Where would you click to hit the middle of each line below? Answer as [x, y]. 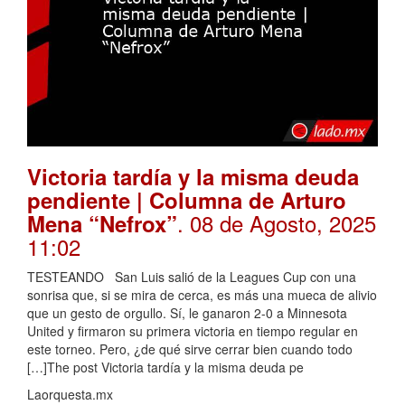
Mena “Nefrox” [102, 224]
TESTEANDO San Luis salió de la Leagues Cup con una [192, 277]
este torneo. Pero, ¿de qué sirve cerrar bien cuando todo [190, 349]
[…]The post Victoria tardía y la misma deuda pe [165, 367]
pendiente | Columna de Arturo [187, 200]
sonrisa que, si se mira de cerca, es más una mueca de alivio [202, 295]
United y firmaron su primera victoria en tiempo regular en [193, 331]
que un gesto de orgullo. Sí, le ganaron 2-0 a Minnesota [187, 313]
